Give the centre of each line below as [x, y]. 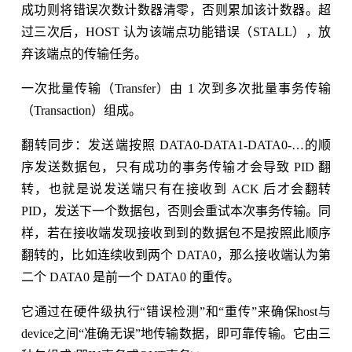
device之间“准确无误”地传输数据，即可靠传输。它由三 [176, 333]
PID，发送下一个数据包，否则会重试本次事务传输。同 [176, 211]
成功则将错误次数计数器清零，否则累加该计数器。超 [176, 9]
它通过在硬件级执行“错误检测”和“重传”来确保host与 [176, 311]
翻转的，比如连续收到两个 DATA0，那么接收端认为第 [176, 255]
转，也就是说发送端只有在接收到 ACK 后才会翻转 [176, 189]
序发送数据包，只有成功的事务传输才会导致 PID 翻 [176, 167]
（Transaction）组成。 [81, 110]
